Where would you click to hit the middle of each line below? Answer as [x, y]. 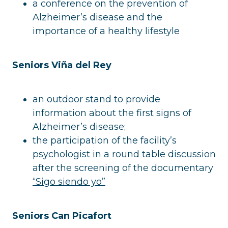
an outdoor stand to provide [96, 99]
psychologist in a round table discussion [124, 154]
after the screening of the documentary [123, 168]
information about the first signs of [112, 113]
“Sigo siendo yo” [69, 181]
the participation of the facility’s [105, 140]
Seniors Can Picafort [62, 216]
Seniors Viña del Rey [62, 65]
